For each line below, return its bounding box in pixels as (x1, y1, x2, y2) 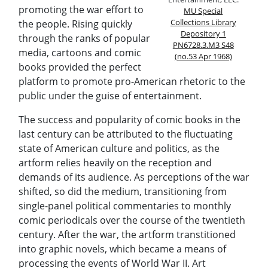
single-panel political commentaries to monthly (19, 199, 231, 212)
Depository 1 (180, 28, 226, 39)
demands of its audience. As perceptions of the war (19, 170, 249, 184)
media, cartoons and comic (19, 45, 141, 59)
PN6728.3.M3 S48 (172, 39, 234, 51)
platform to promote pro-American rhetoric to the (19, 74, 245, 88)
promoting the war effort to (19, 2, 144, 16)
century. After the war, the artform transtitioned (19, 227, 236, 241)
